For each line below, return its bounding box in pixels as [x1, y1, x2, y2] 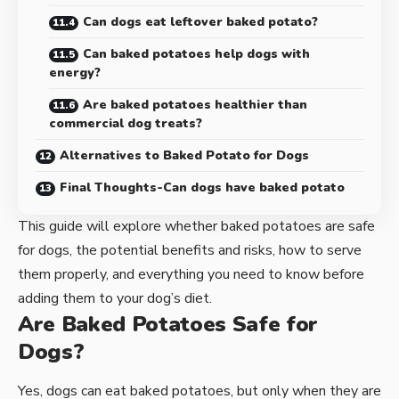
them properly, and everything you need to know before [18, 264, 364, 284]
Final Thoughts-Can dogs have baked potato [60, 178, 345, 196]
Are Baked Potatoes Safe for [18, 309, 318, 338]
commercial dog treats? [49, 114, 202, 132]
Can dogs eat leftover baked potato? [83, 12, 318, 30]
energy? [49, 63, 101, 81]
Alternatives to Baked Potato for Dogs [60, 146, 309, 164]
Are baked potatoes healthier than [83, 95, 307, 113]
